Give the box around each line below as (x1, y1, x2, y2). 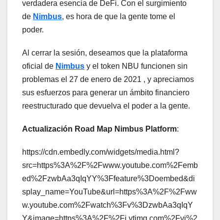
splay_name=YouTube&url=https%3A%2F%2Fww (22, 188, 197, 196)
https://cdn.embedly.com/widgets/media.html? (22, 148, 179, 157)
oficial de (22, 62, 55, 71)
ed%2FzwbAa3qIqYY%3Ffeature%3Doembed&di (22, 174, 195, 183)
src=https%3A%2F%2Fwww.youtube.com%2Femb (22, 161, 198, 170)
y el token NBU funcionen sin (86, 62, 188, 71)
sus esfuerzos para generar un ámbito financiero (22, 88, 190, 97)
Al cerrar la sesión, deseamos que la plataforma (22, 49, 188, 57)
